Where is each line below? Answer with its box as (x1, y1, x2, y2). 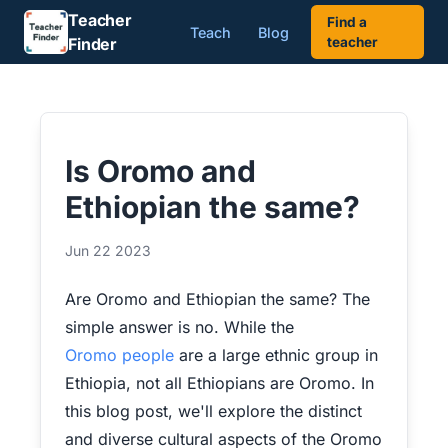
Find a (327, 14, 368, 30)
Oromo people (65, 345, 174, 365)
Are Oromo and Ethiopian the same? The (65, 289, 370, 309)
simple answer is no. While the (65, 317, 294, 337)
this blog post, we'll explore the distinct (65, 401, 362, 421)
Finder (68, 34, 118, 54)
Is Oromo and (65, 153, 256, 189)
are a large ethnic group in (174, 345, 378, 365)
